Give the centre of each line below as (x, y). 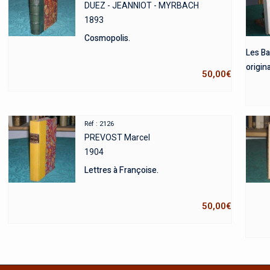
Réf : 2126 (99, 124)
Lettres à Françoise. (121, 171)
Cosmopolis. (107, 39)
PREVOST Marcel (117, 138)
